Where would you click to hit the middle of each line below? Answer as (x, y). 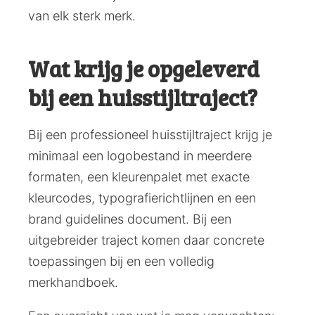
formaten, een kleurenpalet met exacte (139, 177)
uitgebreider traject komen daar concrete (146, 240)
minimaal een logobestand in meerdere (140, 156)
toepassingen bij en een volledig (121, 262)
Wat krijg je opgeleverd (144, 69)
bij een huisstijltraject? (143, 97)
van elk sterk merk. (82, 16)
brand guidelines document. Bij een (130, 219)
